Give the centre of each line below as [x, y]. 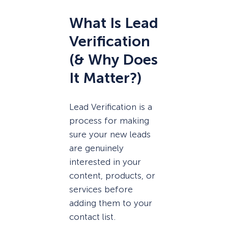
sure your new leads [110, 134]
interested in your [105, 162]
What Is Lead [114, 23]
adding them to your [111, 203]
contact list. [92, 217]
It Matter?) [106, 78]
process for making [109, 120]
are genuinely [96, 148]
